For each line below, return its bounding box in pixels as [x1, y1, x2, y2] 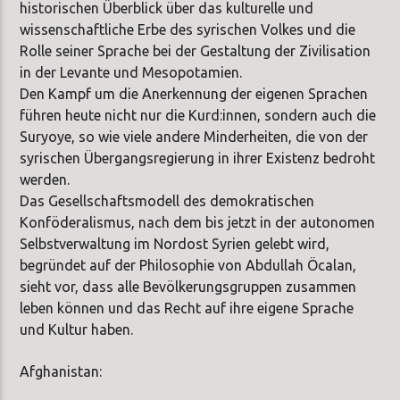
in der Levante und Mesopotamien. [20, 64, 243, 81]
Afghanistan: [20, 362, 103, 379]
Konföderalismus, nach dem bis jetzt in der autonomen [20, 214, 376, 231]
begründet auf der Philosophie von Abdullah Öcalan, [20, 257, 357, 274]
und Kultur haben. [20, 321, 134, 338]
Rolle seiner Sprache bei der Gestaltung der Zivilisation [20, 43, 371, 60]
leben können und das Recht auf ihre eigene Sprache [20, 300, 354, 317]
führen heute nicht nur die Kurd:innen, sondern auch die [20, 107, 377, 124]
